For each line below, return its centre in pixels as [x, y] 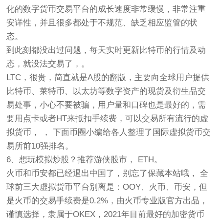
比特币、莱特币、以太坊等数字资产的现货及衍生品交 [106, 91]
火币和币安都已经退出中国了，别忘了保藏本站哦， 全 [108, 173]
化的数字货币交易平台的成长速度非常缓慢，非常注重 [106, 9]
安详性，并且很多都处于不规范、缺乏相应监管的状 [102, 23]
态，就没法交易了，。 [48, 64]
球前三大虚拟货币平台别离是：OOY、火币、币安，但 [107, 187]
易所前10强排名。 [40, 146]
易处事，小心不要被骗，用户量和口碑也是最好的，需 [106, 105]
